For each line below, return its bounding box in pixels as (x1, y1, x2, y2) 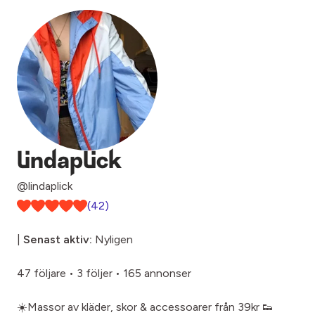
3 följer (77, 266, 112, 280)
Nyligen (92, 233, 133, 246)
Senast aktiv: (23, 233, 92, 246)
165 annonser (123, 266, 191, 280)
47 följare (17, 266, 66, 280)
